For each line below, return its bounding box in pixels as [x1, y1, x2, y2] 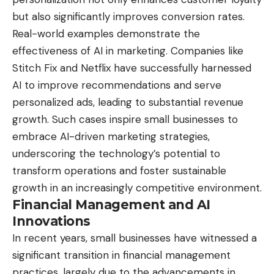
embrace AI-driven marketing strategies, [12, 130, 210, 144]
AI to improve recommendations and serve [12, 78, 221, 92]
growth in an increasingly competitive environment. [12, 181, 262, 195]
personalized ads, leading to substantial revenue [12, 95, 243, 109]
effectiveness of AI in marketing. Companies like [12, 44, 243, 58]
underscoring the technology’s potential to [12, 147, 220, 161]
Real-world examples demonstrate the [12, 27, 200, 41]
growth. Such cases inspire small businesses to [12, 113, 238, 127]
